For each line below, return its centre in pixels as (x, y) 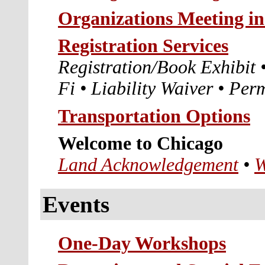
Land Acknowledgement (148, 165)
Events (76, 204)
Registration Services (143, 46)
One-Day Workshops (142, 243)
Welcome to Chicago (140, 144)
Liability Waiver (154, 89)
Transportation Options (154, 116)
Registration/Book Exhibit (159, 67)
